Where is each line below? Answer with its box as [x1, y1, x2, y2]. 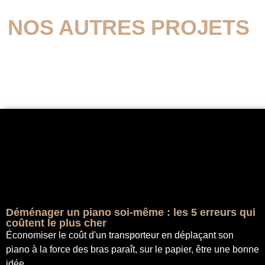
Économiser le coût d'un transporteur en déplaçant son [6, 230, 234, 241]
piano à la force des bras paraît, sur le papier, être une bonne [6, 244, 259, 255]
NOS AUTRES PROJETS [8, 15, 250, 40]
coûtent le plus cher [6, 217, 106, 230]
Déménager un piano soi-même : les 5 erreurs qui [6, 206, 256, 219]
